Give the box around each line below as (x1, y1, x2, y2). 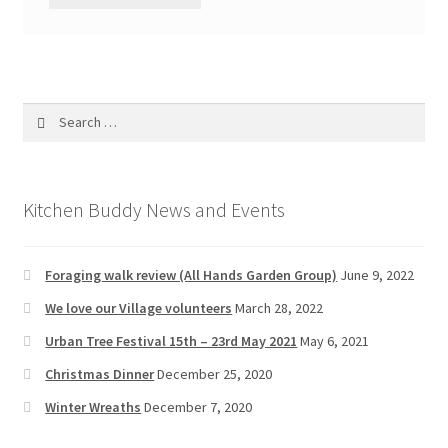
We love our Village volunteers (45, 299, 233, 318)
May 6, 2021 (300, 332, 370, 351)
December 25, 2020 (157, 365, 273, 384)
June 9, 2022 (340, 266, 415, 285)
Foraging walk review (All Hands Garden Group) (45, 266, 338, 285)
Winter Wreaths (45, 398, 142, 417)
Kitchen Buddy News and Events (22, 196, 285, 222)
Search (21, 103, 64, 122)
